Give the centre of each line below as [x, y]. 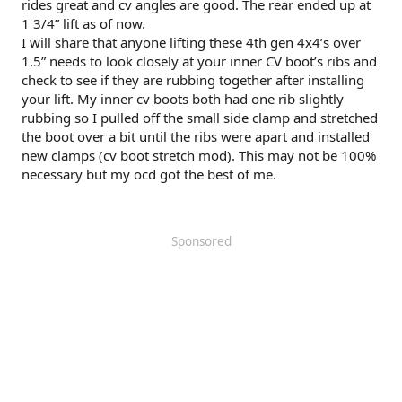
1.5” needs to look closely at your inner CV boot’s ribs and [199, 61]
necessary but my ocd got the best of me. [149, 174]
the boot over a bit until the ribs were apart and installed [196, 136]
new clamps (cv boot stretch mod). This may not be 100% [199, 155]
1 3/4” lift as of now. [83, 23]
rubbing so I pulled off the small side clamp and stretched [200, 118]
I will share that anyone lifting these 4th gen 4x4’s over [191, 42]
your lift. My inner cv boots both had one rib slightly [183, 99]
